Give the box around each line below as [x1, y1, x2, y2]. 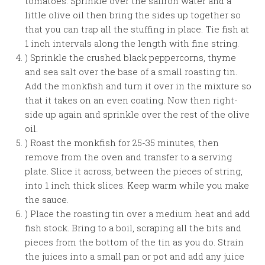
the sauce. [25, 193, 69, 205]
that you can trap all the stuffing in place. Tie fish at [25, 23, 250, 35]
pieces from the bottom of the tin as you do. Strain [25, 236, 244, 248]
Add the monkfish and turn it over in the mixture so [25, 80, 252, 92]
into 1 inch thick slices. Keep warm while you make [25, 179, 250, 191]
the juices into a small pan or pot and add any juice [25, 250, 245, 262]
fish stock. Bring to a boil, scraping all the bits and [25, 222, 242, 234]
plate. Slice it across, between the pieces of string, [25, 165, 243, 177]
